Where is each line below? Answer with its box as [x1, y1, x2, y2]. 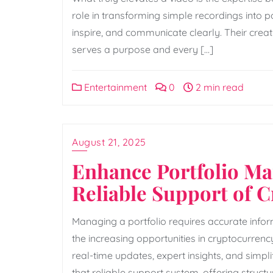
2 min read [193, 80, 244, 93]
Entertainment [82, 80, 147, 93]
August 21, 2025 [72, 135, 146, 148]
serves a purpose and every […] [72, 43, 213, 55]
